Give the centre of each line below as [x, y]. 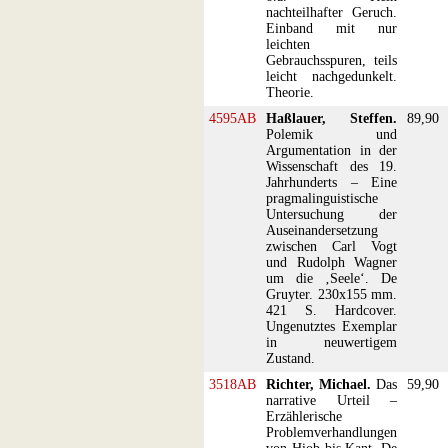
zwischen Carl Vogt [331, 246]
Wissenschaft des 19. [331, 166]
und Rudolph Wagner [331, 262]
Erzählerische [304, 416]
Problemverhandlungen [331, 432]
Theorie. [290, 92]
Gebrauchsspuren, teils [331, 60]
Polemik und [331, 134]
